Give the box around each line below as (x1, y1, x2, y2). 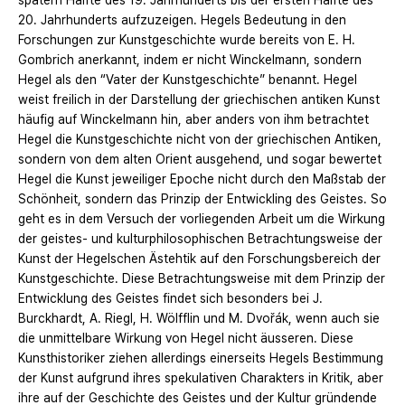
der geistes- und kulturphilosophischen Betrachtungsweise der (18, 231, 382, 247)
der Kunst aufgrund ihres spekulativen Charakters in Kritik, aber (18, 371, 383, 386)
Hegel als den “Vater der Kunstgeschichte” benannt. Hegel (18, 72, 357, 88)
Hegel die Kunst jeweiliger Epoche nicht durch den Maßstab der (18, 172, 386, 187)
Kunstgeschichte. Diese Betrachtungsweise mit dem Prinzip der (18, 271, 385, 287)
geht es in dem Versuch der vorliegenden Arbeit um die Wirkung (18, 212, 385, 227)
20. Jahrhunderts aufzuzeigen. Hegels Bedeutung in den (18, 13, 346, 28)
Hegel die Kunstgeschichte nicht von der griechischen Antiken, (18, 132, 381, 147)
